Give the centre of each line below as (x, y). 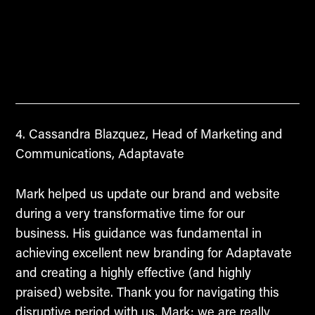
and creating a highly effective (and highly (133, 272)
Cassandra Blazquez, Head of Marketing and (154, 134)
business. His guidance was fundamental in (138, 232)
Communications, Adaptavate (99, 154)
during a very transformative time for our (130, 213)
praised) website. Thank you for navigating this (147, 291)
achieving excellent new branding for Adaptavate (153, 252)
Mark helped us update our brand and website (147, 193)
